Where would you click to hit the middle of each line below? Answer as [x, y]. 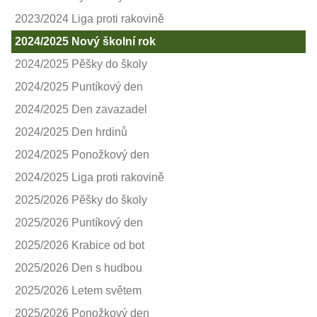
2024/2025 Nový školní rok [85, 41]
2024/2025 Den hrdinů [71, 132]
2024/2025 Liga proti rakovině [90, 177]
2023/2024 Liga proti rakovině [90, 18]
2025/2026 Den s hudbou [79, 267]
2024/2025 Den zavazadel [81, 109]
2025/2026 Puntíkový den [79, 222]
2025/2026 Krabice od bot [80, 245]
